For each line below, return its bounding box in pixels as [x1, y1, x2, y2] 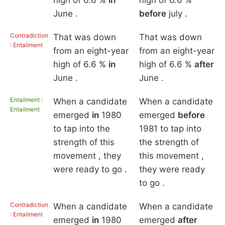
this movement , [139, 151, 204, 161]
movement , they [53, 151, 121, 161]
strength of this [53, 137, 115, 148]
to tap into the [53, 124, 110, 134]
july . [166, 9, 187, 19]
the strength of [139, 137, 199, 148]
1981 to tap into [139, 124, 201, 134]
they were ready [139, 164, 205, 175]
